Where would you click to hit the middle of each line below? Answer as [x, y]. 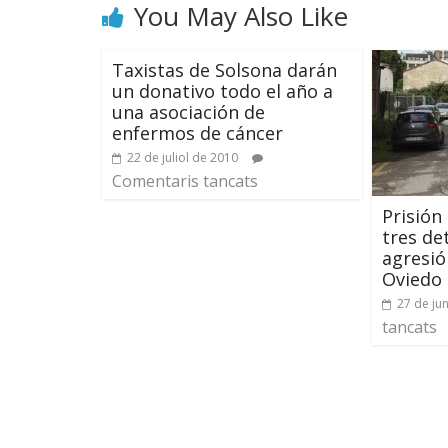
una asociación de [188, 112]
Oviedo [412, 278]
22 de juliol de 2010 [182, 157]
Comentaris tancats [185, 181]
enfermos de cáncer [197, 133]
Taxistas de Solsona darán [224, 70]
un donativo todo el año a [222, 91]
